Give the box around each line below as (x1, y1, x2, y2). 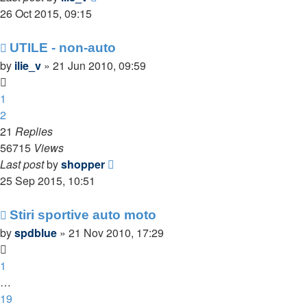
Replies (15, 123, 53, 139)
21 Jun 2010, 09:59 (53, 58, 146, 73)
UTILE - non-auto (10, 40, 116, 55)
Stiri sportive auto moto (10, 208, 156, 222)
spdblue (14, 225, 57, 241)
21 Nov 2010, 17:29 (69, 225, 164, 241)
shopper (61, 156, 105, 172)
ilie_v (14, 58, 41, 73)
